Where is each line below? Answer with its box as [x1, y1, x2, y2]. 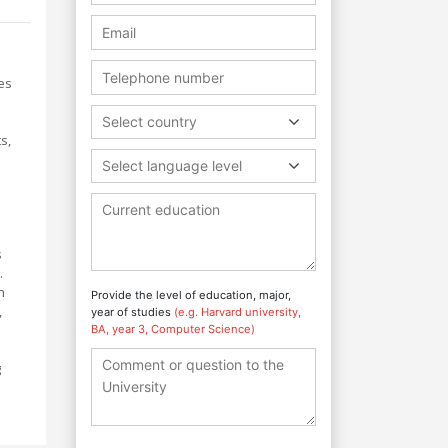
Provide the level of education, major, [91, 287, 291, 302]
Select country [102, 112, 197, 130]
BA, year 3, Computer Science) [91, 321, 255, 336]
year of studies [91, 304, 174, 319]
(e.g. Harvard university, [174, 304, 301, 319]
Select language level [102, 156, 242, 174]
